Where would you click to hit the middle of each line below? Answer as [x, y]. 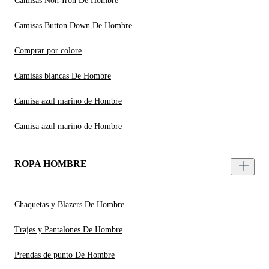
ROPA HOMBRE [51, 164]
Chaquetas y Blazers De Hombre [69, 205]
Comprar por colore [48, 51]
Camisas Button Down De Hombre [73, 26]
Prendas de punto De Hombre [65, 255]
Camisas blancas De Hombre [63, 76]
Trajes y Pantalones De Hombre [68, 230]
